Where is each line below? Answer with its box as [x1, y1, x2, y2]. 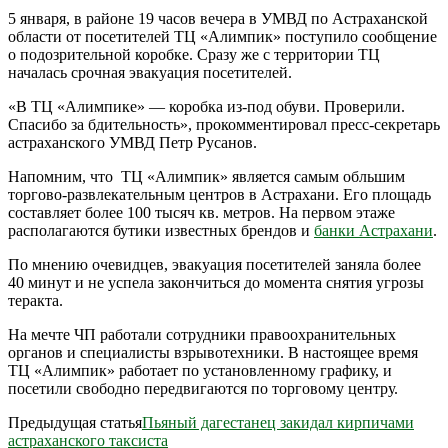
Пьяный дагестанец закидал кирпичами [142, 413, 414, 431]
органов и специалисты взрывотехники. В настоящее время [8, 343, 418, 361]
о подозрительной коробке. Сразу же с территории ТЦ [8, 45, 380, 63]
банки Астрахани [314, 221, 433, 239]
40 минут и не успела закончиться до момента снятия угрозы [8, 273, 424, 291]
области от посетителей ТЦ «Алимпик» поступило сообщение [8, 27, 437, 45]
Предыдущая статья [8, 413, 142, 431]
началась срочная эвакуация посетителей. [8, 63, 292, 81]
